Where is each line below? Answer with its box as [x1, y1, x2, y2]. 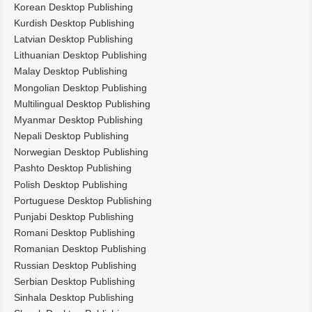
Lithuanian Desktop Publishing [14, 49, 147, 61]
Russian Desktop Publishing [14, 259, 136, 271]
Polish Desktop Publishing [14, 178, 127, 190]
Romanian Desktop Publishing [14, 243, 146, 255]
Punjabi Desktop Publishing [14, 211, 134, 223]
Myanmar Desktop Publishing [14, 114, 143, 125]
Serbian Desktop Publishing [14, 275, 135, 287]
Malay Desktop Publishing [14, 65, 127, 77]
